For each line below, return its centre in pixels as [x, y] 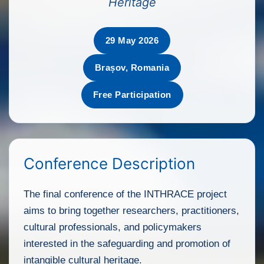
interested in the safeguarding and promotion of [127, 243]
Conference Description [109, 163]
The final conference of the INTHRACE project [125, 194]
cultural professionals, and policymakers [113, 227]
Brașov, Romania [132, 67]
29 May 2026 [132, 40]
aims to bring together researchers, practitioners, [131, 210]
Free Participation [132, 94]
